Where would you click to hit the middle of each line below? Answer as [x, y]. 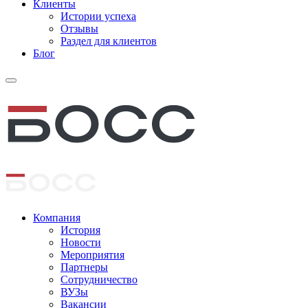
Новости [81, 242]
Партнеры [84, 267]
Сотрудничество [99, 279]
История [80, 230]
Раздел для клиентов [109, 41]
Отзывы [79, 28]
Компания [57, 217]
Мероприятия [92, 254]
